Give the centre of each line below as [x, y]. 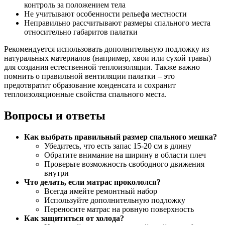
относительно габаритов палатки [81, 32]
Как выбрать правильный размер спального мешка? [121, 137]
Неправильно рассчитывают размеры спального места [117, 23]
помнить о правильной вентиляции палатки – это [89, 76]
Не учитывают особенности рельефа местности [105, 14]
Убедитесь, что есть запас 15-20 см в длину [118, 146]
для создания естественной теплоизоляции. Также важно [102, 67]
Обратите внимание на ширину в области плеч [125, 155]
